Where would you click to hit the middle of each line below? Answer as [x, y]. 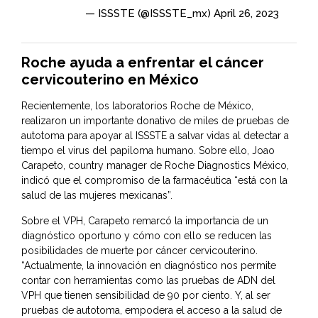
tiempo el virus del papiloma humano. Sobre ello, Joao [148, 151]
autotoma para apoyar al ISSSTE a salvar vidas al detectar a [155, 136]
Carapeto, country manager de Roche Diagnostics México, [155, 166]
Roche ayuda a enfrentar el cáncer [143, 63]
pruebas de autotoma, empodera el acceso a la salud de [152, 311]
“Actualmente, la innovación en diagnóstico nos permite [149, 266]
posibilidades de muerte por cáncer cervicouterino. [139, 251]
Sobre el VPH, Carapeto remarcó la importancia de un [145, 221]
